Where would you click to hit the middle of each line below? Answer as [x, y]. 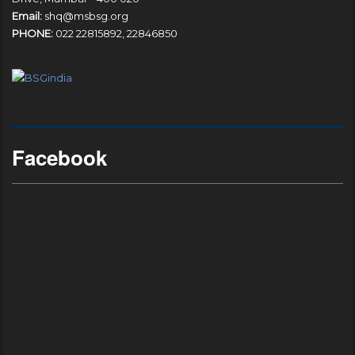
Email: [28, 15]
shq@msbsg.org [86, 15]
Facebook [59, 157]
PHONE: [32, 33]
